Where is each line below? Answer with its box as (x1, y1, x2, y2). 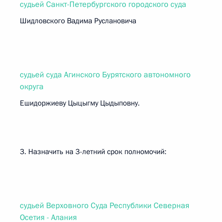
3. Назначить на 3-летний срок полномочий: (20, 147, 166, 157)
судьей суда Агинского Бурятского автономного (20, 69, 191, 80)
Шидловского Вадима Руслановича (20, 16, 136, 26)
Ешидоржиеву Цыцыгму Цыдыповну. (20, 98, 140, 108)
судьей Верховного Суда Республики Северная (20, 200, 189, 211)
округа (20, 81, 44, 92)
